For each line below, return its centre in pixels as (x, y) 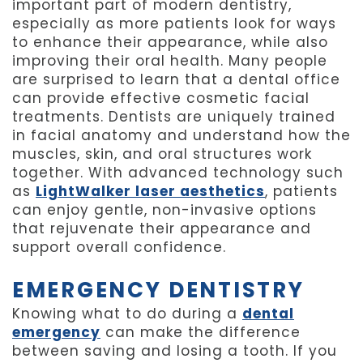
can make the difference (201, 333)
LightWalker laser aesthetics (150, 192)
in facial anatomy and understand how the (181, 136)
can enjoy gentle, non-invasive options (164, 210)
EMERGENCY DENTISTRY (158, 290)
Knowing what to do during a (127, 314)
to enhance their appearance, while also (170, 43)
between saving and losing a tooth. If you (175, 351)
